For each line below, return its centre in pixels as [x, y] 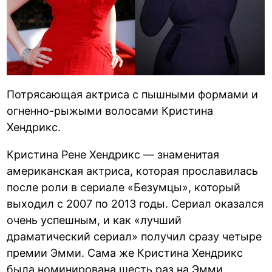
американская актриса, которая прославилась [133, 171]
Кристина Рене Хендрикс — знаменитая [113, 154]
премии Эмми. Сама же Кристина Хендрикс [125, 253]
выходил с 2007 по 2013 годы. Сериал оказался [135, 203]
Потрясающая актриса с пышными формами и [133, 94]
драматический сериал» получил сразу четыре [134, 236]
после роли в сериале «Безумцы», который [124, 187]
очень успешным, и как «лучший [94, 220]
